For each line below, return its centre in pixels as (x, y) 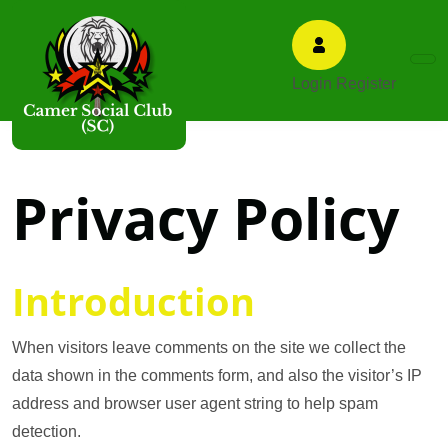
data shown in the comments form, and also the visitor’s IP (217, 375)
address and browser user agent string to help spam (195, 403)
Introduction (133, 301)
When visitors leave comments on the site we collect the (209, 347)
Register (366, 83)
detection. (46, 431)
